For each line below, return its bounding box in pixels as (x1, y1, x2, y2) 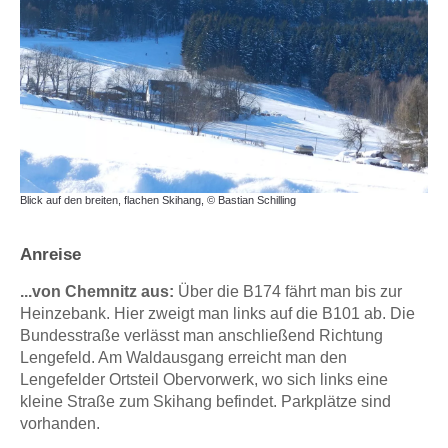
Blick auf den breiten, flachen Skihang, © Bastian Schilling (20, 194, 296, 207)
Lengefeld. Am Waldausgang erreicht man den (20, 349, 347, 367)
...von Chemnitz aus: (20, 283, 174, 301)
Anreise (20, 245, 81, 265)
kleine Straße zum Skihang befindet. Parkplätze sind (20, 393, 391, 411)
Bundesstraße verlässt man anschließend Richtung (20, 327, 383, 345)
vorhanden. (20, 415, 100, 433)
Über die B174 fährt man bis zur (174, 283, 402, 301)
